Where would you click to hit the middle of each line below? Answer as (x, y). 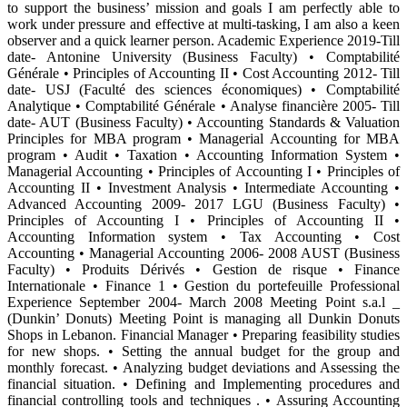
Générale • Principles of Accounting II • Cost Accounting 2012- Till (203, 73)
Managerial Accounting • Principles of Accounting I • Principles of (203, 171)
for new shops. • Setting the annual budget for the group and (203, 351)
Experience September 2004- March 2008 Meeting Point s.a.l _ (203, 302)
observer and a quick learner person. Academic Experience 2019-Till (203, 40)
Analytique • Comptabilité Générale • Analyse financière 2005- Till (203, 105)
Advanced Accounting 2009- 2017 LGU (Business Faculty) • (203, 203)
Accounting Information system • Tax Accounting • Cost (203, 236)
